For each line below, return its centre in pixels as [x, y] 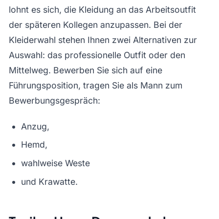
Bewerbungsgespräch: [54, 100]
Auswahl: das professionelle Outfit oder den [97, 55]
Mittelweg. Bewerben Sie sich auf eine [85, 70]
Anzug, [35, 126]
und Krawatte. [49, 182]
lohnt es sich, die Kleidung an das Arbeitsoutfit [102, 9]
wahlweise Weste [55, 163]
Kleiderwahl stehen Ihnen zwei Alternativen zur [103, 40]
